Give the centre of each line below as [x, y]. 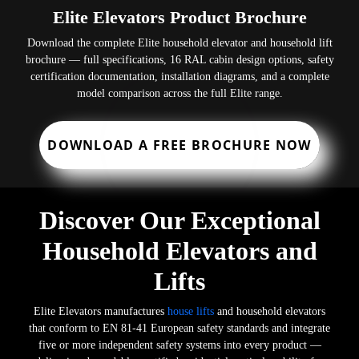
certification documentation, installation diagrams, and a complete [179, 77]
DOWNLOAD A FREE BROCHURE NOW [179, 145]
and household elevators [270, 311]
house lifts [189, 311]
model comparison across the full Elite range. [179, 94]
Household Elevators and [179, 250]
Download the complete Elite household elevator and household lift [179, 43]
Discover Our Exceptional [179, 220]
